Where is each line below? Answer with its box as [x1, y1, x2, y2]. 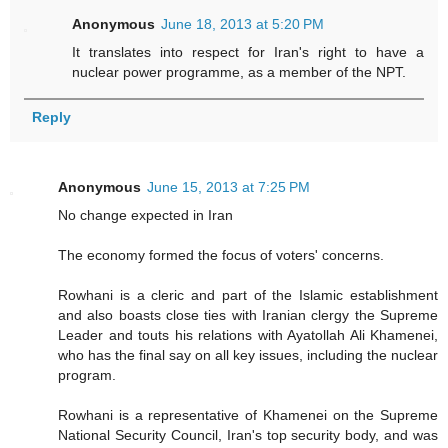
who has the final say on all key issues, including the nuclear [58, 347, 438, 364]
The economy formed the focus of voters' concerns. [58, 247, 384, 264]
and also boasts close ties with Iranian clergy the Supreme [58, 307, 438, 324]
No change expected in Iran [58, 207, 233, 224]
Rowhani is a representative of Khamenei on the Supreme [58, 407, 438, 424]
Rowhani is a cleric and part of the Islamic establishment [58, 287, 438, 304]
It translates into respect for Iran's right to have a [72, 44, 424, 61]
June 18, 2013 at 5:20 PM [161, 16, 325, 33]
